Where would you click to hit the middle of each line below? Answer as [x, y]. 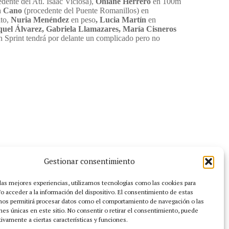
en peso [83, 20]
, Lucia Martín [122, 20]
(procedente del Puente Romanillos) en [86, 11]
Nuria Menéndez [41, 20]
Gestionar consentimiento [89, 161]
